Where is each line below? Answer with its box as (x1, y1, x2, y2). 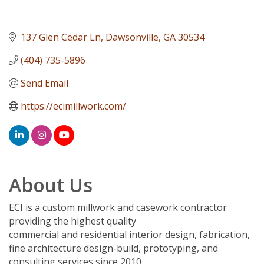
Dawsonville (105, 30, 159, 44)
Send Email (21, 76, 68, 90)
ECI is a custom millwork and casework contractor (9, 200, 227, 214)
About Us (9, 171, 93, 197)
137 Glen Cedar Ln (21, 30, 101, 44)
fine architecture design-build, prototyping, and (9, 241, 218, 255)
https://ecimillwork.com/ (21, 99, 126, 113)
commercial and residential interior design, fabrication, (9, 227, 250, 241)
